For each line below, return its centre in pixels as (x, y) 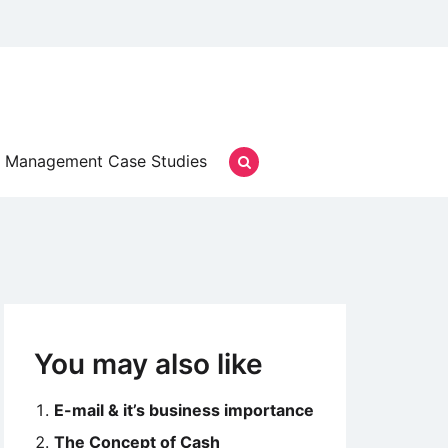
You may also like (148, 364)
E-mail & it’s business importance (184, 410)
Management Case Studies (106, 161)
